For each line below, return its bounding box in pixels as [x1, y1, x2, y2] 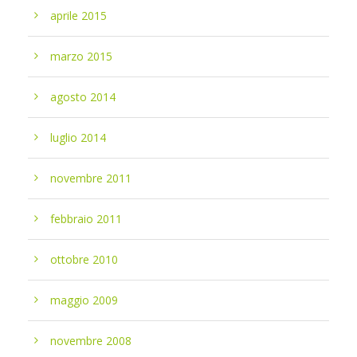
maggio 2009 [50, 292, 118, 308]
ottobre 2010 [50, 252, 118, 267]
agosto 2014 [50, 89, 116, 104]
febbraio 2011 [50, 211, 122, 226]
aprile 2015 [50, 8, 107, 23]
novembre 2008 [50, 333, 131, 348]
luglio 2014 [50, 130, 106, 145]
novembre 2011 [50, 171, 131, 186]
